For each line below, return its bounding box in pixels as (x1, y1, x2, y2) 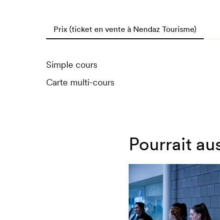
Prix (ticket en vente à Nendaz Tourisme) (53, 24, 196, 34)
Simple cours (46, 59, 97, 71)
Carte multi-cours (46, 77, 114, 88)
